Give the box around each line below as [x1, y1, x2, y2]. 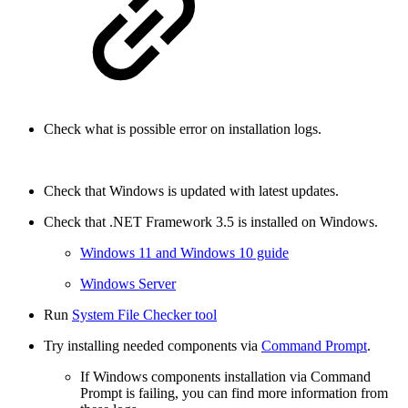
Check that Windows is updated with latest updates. [44, 183, 339, 199]
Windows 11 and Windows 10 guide [80, 245, 289, 261]
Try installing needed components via [44, 338, 261, 354]
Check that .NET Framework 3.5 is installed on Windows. [44, 214, 378, 230]
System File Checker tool [72, 307, 217, 323]
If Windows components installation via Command [80, 369, 371, 385]
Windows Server [80, 276, 176, 292]
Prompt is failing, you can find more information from [80, 385, 388, 402]
